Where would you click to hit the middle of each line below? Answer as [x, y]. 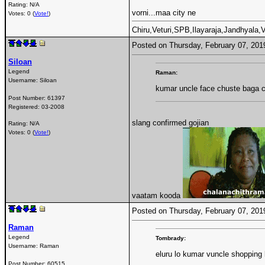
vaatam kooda [157, 195]
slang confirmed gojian [170, 122]
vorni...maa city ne [164, 12]
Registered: [25, 106]
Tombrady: [171, 238]
